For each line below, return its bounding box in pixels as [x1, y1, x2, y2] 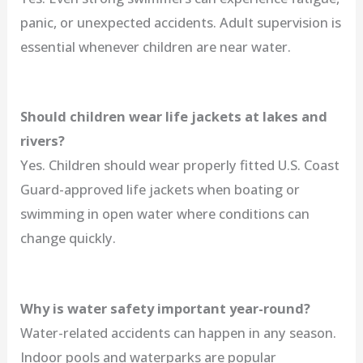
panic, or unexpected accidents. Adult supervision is [20, 13, 342, 32]
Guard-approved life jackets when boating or [20, 180, 301, 199]
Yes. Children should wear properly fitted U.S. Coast [20, 156, 340, 175]
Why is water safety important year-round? [20, 298, 311, 318]
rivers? [20, 131, 66, 151]
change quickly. [20, 228, 117, 248]
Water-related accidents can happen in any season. [20, 322, 337, 342]
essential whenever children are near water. [20, 37, 292, 57]
